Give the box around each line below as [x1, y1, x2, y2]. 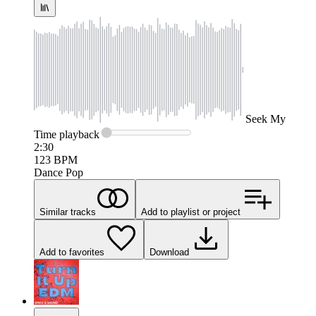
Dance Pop [34, 166, 83, 179]
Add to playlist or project [141, 207, 241, 218]
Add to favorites [39, 247, 104, 258]
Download [150, 247, 189, 258]
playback [56, 128, 99, 141]
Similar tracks [39, 207, 96, 218]
